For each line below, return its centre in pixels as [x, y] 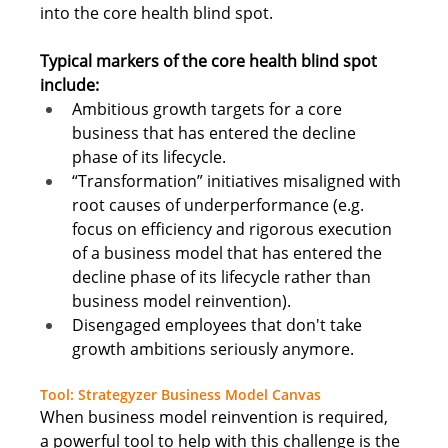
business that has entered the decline [216, 132]
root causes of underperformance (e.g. [220, 204]
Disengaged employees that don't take [219, 324]
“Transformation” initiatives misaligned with [239, 180]
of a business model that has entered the [229, 252]
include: [72, 84]
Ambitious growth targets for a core [209, 108]
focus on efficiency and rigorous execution [234, 228]
